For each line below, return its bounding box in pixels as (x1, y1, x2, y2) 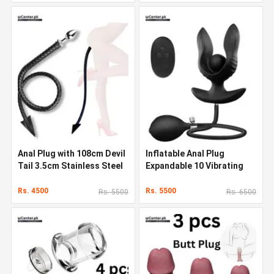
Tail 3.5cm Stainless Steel (18, 160, 123, 171)
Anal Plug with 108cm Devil (18, 148, 125, 158)
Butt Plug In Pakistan (146, 172, 231, 183)
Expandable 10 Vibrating (146, 160, 243, 171)
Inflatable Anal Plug (146, 148, 224, 158)
